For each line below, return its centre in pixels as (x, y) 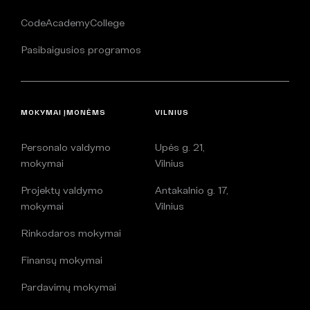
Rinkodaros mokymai (71, 232)
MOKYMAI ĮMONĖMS (63, 112)
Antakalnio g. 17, (192, 190)
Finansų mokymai (62, 259)
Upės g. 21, (180, 147)
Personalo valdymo (66, 147)
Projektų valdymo (62, 190)
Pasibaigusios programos (81, 49)
